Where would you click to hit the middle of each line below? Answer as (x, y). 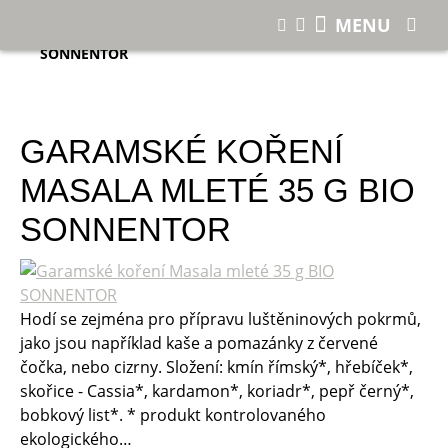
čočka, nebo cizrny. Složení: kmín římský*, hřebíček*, (216, 366)
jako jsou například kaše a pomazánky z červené (199, 342)
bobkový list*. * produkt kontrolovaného (173, 414)
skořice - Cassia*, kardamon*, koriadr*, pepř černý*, (217, 390)
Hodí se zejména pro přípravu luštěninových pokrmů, (220, 318)
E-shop (103, 18)
